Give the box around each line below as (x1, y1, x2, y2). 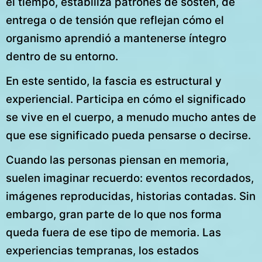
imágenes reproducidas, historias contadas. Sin (6, 189, 256, 204)
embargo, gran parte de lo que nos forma (6, 208, 222, 222)
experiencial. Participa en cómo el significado (6, 92, 246, 106)
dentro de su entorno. (6, 49, 118, 63)
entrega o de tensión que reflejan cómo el (6, 13, 224, 27)
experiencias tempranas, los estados (6, 244, 199, 258)
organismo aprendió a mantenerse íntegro (6, 31, 226, 45)
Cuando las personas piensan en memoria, (6, 153, 229, 167)
